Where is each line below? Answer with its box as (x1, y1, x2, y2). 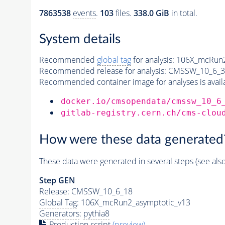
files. (113, 7, 134, 19)
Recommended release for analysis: (39, 65, 166, 77)
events (72, 7, 96, 19)
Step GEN (39, 174, 75, 186)
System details (39, 33, 121, 46)
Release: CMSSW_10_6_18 (39, 185, 133, 197)
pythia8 (83, 207, 109, 219)
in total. (169, 7, 197, 19)
